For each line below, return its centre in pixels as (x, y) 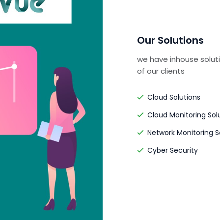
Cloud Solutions (173, 97)
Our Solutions (170, 40)
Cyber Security (172, 150)
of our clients (161, 71)
